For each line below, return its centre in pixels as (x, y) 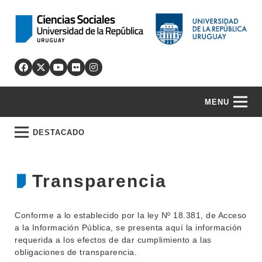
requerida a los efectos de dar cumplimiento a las (113, 240)
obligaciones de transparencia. (76, 252)
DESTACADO (59, 132)
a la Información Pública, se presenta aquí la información (128, 227)
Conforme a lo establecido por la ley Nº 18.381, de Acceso (131, 215)
